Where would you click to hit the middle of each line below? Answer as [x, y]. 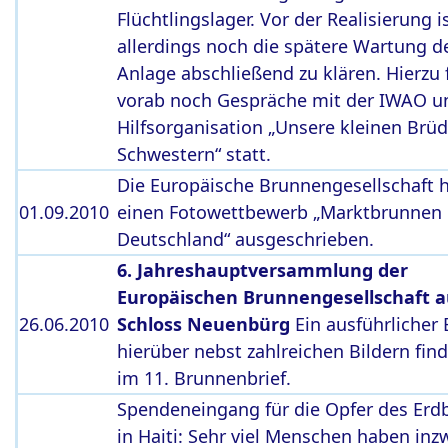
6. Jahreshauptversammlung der [262, 270]
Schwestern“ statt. [194, 154]
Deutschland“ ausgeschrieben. [245, 239]
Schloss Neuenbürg [206, 324]
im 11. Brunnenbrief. [204, 378]
